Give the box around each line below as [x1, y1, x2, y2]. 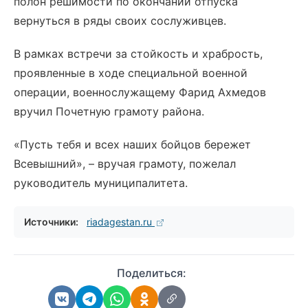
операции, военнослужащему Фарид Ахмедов [14, 85, 266, 99]
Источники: [24, 216, 78, 228]
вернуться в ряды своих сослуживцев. [14, 14, 226, 27]
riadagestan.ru [87, 216, 155, 228]
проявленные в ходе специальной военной [14, 66, 247, 80]
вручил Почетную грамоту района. [14, 104, 204, 118]
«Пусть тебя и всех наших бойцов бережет [14, 137, 251, 151]
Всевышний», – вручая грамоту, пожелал [14, 157, 236, 170]
